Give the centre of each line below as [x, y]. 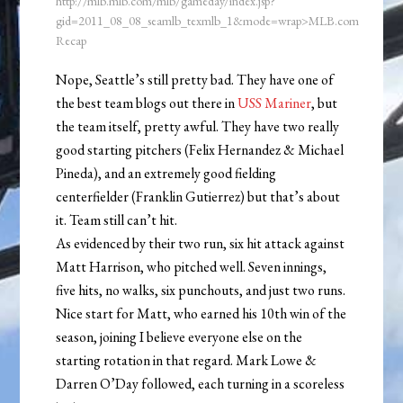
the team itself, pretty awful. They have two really [198, 127]
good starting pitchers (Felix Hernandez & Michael [200, 150]
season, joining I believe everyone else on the [179, 337]
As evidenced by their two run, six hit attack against [201, 244]
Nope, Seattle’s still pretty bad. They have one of [195, 80]
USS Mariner [275, 103]
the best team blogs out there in [147, 103]
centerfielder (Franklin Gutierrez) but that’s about [198, 197]
